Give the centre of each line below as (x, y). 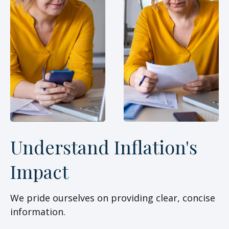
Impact (39, 171)
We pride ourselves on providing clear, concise (113, 198)
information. (38, 212)
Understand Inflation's (104, 147)
